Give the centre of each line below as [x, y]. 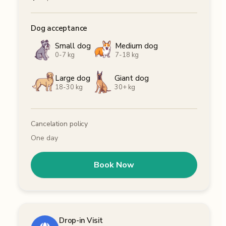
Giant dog [132, 78]
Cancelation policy [60, 124]
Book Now [114, 165]
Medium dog [136, 46]
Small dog [73, 46]
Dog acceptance [59, 29]
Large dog [73, 78]
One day [44, 138]
